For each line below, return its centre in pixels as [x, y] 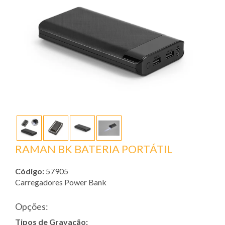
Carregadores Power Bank [61, 182]
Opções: [32, 207]
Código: [30, 171]
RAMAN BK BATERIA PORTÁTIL [94, 149]
